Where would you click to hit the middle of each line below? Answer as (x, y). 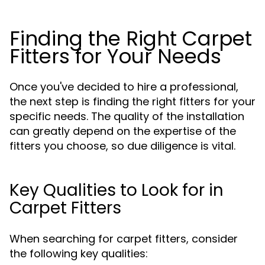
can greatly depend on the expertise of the (123, 131)
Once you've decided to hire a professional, (124, 87)
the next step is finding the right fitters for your (132, 101)
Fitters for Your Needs (115, 56)
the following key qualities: (79, 253)
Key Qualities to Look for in (117, 190)
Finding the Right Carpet (131, 38)
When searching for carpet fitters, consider (124, 239)
